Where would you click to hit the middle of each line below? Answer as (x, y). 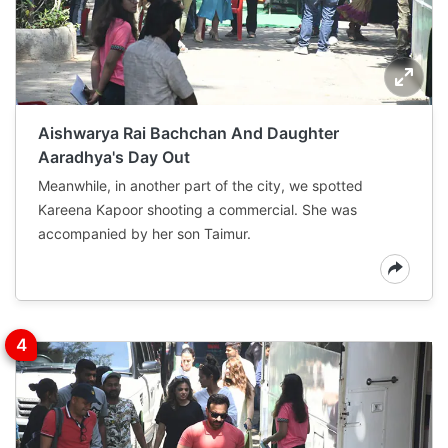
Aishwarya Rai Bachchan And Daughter (188, 132)
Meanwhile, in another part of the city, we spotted (200, 185)
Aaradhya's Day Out (114, 156)
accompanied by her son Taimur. (144, 233)
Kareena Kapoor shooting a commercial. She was (197, 209)
